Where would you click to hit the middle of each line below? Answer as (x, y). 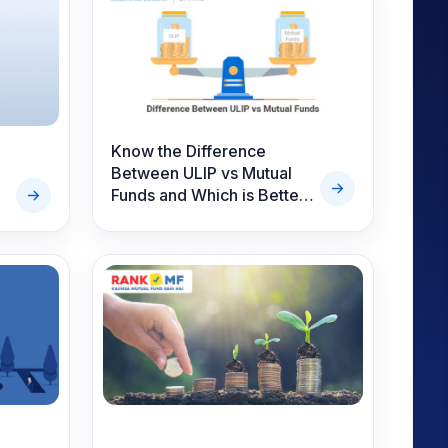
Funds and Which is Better (207, 194)
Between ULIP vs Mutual (201, 172)
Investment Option (179, 216)
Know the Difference (188, 150)
